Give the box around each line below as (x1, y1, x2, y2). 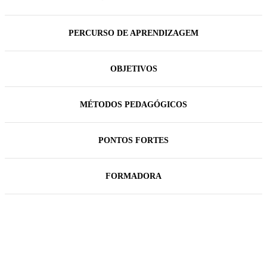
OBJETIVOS (110, 64, 157, 73)
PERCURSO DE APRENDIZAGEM (69, 29, 198, 38)
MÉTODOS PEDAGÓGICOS (80, 100, 187, 109)
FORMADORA (105, 172, 162, 181)
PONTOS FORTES (98, 136, 169, 145)
